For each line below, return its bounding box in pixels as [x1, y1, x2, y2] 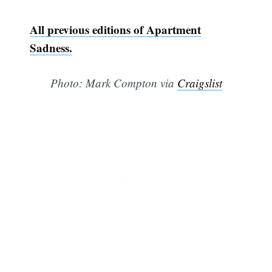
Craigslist [177, 75, 222, 91]
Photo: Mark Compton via [50, 75, 177, 91]
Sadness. [30, 39, 73, 56]
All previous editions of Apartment [30, 21, 202, 38]
